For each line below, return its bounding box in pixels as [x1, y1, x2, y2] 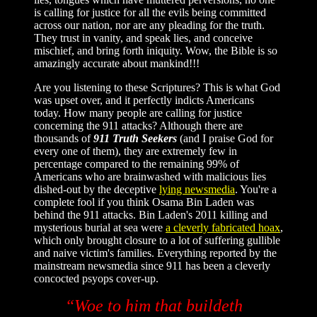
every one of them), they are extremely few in [34, 144, 237, 157]
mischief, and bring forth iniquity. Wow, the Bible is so [34, 44, 277, 57]
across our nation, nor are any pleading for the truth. [34, 18, 265, 31]
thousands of [34, 132, 93, 144]
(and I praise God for [177, 132, 273, 144]
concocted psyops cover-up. [34, 272, 158, 284]
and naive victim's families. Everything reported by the [34, 246, 277, 259]
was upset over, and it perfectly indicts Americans [34, 93, 254, 106]
